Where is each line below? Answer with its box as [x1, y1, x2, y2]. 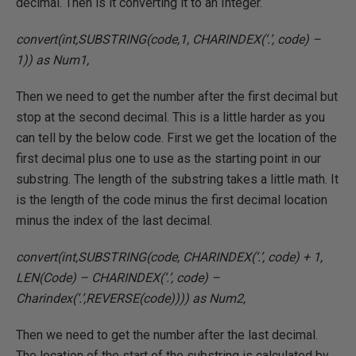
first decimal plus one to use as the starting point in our [16, 151, 321, 166]
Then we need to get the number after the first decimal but [16, 89, 338, 104]
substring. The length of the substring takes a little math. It [16, 172, 339, 187]
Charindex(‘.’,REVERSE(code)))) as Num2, [16, 291, 246, 306]
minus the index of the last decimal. [16, 213, 212, 228]
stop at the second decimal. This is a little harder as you [16, 110, 325, 125]
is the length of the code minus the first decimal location [16, 192, 327, 207]
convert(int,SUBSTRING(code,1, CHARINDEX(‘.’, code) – [16, 32, 321, 47]
